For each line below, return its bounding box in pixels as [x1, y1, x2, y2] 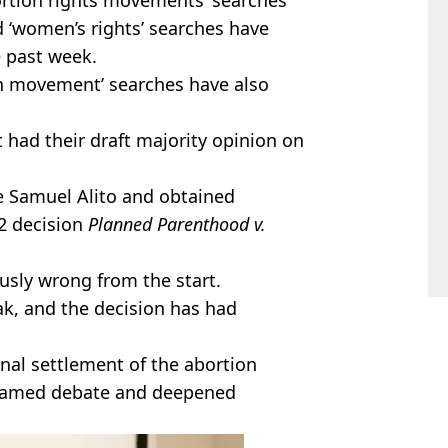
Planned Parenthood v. [88, 211, 266, 236]
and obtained [117, 183, 235, 208]
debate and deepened [46, 379, 236, 404]
